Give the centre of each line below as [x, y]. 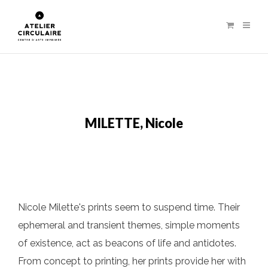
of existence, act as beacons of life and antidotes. [127, 243]
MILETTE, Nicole [134, 123]
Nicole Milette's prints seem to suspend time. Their [129, 208]
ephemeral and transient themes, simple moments [129, 226]
